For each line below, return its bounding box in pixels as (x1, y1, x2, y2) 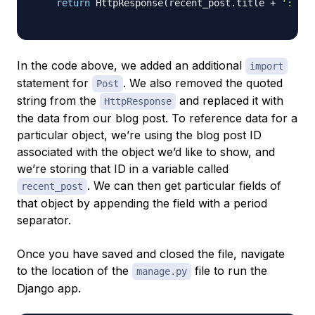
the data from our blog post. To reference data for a (17, 111, 297, 126)
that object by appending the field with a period (17, 196, 267, 211)
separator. (17, 213, 71, 228)
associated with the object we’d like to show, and (17, 145, 275, 160)
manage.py (136, 266, 187, 278)
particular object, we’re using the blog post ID (17, 128, 262, 143)
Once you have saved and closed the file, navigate (17, 247, 285, 262)
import (250, 60, 283, 72)
